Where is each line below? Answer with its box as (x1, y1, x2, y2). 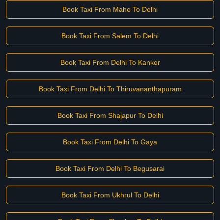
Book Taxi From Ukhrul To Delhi (61, 191, 159, 199)
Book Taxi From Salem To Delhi (61, 32, 159, 40)
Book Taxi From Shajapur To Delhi (57, 111, 163, 119)
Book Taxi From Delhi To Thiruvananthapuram (38, 85, 182, 93)
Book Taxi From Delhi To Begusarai (55, 165, 165, 172)
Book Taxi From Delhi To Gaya (63, 138, 157, 146)
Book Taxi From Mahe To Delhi (62, 5, 158, 13)
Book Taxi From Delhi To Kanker (60, 58, 160, 66)
